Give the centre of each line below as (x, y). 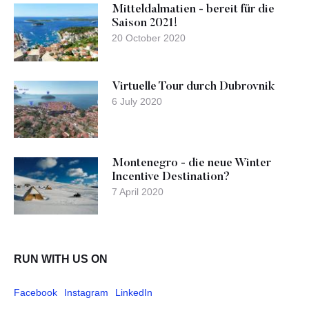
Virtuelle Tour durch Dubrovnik (193, 87)
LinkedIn (134, 293)
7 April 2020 (138, 191)
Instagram (86, 293)
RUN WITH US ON (61, 259)
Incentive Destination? (171, 177)
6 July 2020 (137, 101)
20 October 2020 (149, 38)
